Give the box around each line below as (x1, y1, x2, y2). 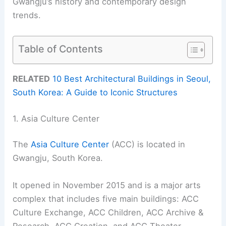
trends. (13, 10, 41, 21)
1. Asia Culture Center (13, 113, 100, 124)
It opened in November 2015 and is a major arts (13, 180, 201, 190)
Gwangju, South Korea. (13, 153, 103, 163)
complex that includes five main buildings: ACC (13, 193, 199, 204)
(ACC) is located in (109, 139, 186, 150)
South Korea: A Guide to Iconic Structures (13, 87, 178, 98)
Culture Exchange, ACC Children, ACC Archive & (13, 207, 204, 217)
